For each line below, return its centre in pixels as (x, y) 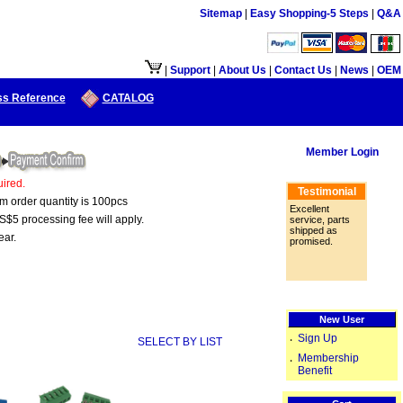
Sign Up (318, 338)
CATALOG (128, 98)
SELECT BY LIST (179, 342)
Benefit (315, 371)
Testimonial (327, 192)
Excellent (309, 209)
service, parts (320, 219)
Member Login (342, 152)
